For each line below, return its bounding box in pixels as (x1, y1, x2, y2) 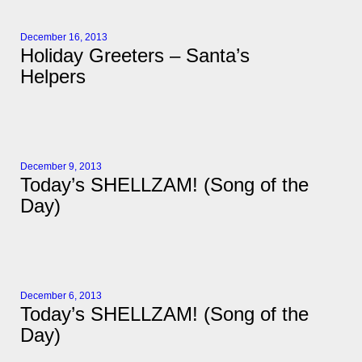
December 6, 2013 (20, 290, 102, 302)
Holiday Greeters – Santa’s (20, 44, 250, 67)
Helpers (20, 65, 86, 88)
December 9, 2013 (20, 161, 102, 173)
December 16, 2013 (20, 32, 107, 44)
